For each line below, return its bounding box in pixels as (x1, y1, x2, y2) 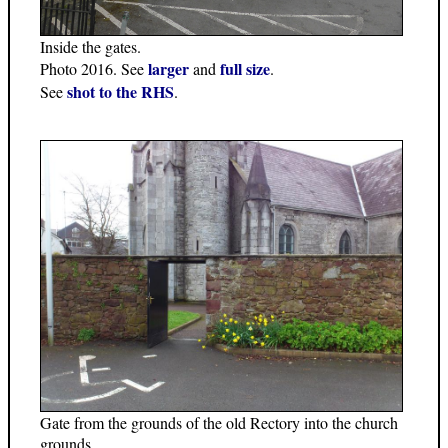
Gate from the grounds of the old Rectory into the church (40, 411, 398, 433)
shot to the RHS (67, 79, 174, 103)
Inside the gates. (40, 35, 141, 57)
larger (148, 56, 189, 80)
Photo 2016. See (40, 57, 148, 79)
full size (220, 56, 270, 80)
